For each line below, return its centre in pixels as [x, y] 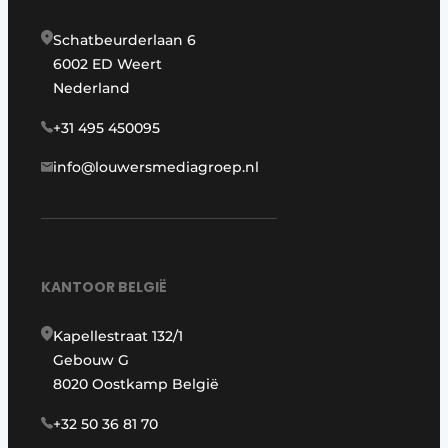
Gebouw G [91, 359]
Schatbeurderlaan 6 [125, 40]
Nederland [92, 88]
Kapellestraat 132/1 [118, 335]
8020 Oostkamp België [136, 383]
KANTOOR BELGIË [104, 286]
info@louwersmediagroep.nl [156, 167]
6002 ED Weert [108, 64]
